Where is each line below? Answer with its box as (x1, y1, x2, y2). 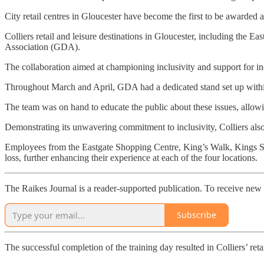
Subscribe (177, 209, 216, 221)
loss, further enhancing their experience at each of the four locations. (5, 152, 260, 163)
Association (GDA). (5, 41, 82, 52)
